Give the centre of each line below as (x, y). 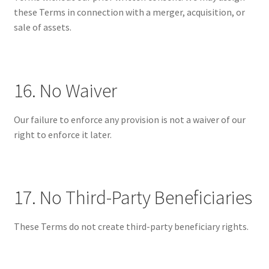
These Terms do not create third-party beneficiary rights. (131, 227)
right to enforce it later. (62, 134)
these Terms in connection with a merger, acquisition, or (129, 12)
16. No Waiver (65, 90)
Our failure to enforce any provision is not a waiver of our (129, 119)
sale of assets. (42, 27)
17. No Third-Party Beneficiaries (133, 198)
